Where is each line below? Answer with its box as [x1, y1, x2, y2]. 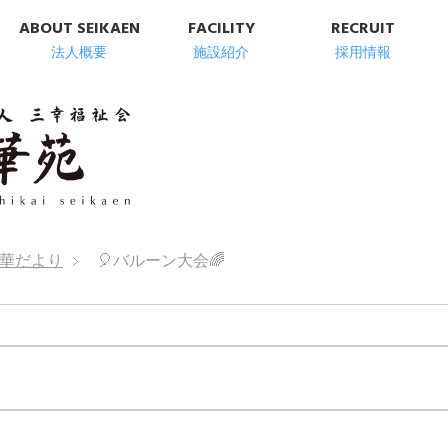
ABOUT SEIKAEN [18, 15, 140, 42]
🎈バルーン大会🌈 [97, 252, 225, 269]
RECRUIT [331, 15, 395, 42]
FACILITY [187, 15, 255, 42]
